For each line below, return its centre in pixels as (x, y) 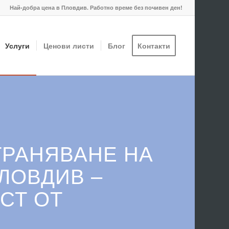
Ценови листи (68, 45)
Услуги (17, 45)
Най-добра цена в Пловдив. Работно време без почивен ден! (96, 7)
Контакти (154, 45)
